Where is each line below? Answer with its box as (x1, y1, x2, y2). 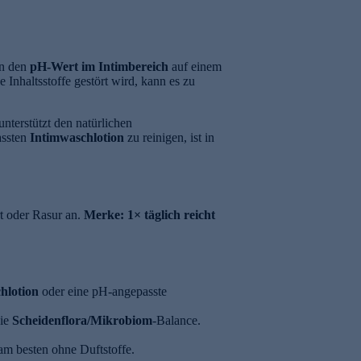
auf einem (168, 60, 222, 74)
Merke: (84, 207, 124, 222)
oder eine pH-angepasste (39, 284, 167, 298)
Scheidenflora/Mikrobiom (12, 313, 152, 327)
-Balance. (152, 313, 201, 327)
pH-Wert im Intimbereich (30, 60, 168, 74)
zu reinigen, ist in (124, 131, 214, 145)
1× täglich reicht (127, 207, 215, 222)
